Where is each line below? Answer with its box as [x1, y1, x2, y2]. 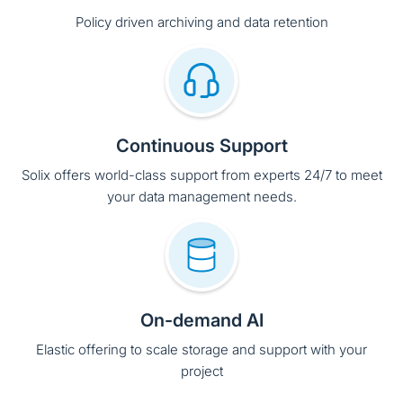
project [180, 307, 223, 325]
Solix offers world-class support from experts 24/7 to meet [21, 111, 382, 129]
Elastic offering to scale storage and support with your [36, 285, 367, 303]
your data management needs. [106, 132, 297, 150]
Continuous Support [115, 79, 288, 102]
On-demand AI [139, 254, 264, 276]
